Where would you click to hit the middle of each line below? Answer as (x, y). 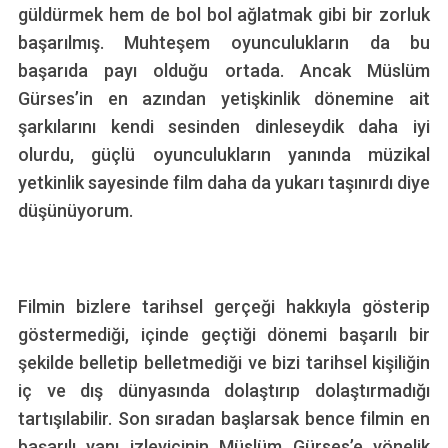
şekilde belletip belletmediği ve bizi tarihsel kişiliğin (224, 362)
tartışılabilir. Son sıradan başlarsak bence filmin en (224, 418)
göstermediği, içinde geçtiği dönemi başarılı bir (224, 334)
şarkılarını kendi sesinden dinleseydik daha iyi (224, 126)
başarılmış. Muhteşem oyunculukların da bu (224, 42)
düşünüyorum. (75, 210)
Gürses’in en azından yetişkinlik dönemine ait (224, 98)
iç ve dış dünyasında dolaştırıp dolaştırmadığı (224, 390)
